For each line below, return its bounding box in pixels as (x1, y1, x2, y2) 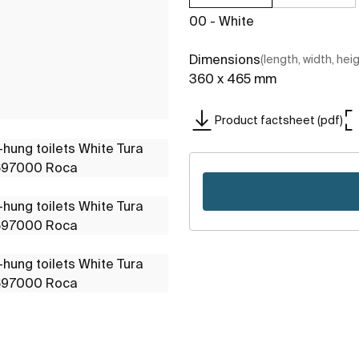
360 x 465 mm (189, 71, 276, 87)
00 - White (189, 14, 254, 29)
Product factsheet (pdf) (215, 113, 343, 127)
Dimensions (189, 52, 260, 67)
